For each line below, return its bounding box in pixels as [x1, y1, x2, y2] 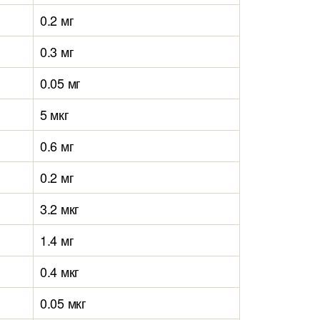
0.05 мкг [40, 294, 86, 312]
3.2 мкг [40, 199, 80, 218]
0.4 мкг [40, 262, 80, 281]
